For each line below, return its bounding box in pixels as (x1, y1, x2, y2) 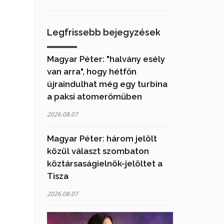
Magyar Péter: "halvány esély (46, 54, 165, 64)
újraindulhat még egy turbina (46, 79, 167, 89)
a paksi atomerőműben (46, 91, 142, 101)
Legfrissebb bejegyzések (46, 27, 160, 37)
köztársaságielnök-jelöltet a (46, 158, 162, 168)
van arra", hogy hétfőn (46, 66, 136, 76)
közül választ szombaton (46, 146, 149, 156)
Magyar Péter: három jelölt (46, 133, 157, 143)
